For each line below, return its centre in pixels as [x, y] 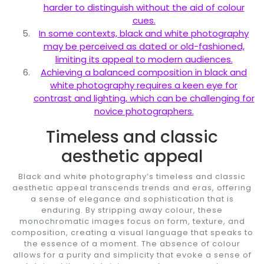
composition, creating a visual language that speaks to [132, 232]
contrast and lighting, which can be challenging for [144, 98]
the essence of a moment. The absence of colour [132, 243]
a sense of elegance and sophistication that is [132, 199]
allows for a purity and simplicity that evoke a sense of [132, 255]
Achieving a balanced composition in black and [144, 72]
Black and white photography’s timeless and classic [132, 176]
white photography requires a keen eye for [144, 85]
